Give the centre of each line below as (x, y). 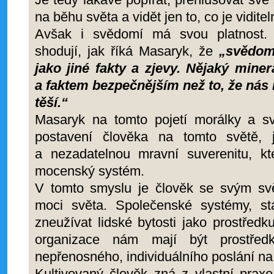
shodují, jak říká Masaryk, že (124, 51)
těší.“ (51, 102)
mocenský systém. (90, 171)
